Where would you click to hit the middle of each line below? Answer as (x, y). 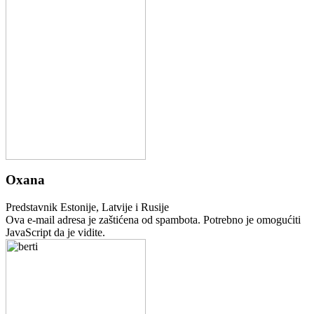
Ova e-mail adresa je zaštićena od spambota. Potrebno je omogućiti (153, 220)
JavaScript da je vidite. (55, 232)
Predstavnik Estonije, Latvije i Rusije (87, 207)
